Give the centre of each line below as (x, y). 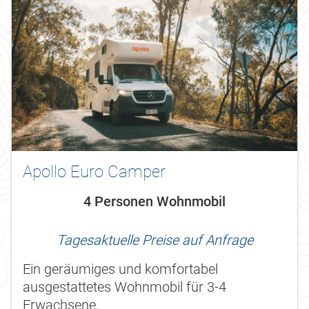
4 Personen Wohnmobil (154, 201)
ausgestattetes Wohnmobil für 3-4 (124, 287)
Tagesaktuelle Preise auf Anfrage (154, 240)
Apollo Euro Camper (94, 171)
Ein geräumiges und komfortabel (120, 269)
